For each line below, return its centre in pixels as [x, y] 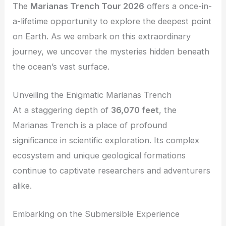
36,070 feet [135, 110]
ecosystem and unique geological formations [99, 156]
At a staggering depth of [62, 110]
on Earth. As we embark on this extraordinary [102, 36]
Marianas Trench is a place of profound [90, 125]
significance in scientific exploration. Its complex [106, 140]
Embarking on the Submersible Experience [96, 214]
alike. [22, 186]
